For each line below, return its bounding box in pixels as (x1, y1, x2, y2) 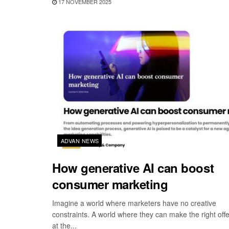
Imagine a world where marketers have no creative (52, 198, 216, 209)
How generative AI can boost (52, 159, 214, 177)
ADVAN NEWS (61, 136, 99, 145)
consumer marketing (52, 175, 168, 193)
